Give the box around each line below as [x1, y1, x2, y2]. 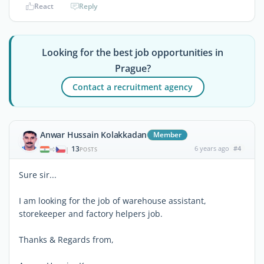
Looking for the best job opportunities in [42, 46, 224, 59]
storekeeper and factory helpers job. [19, 208, 163, 219]
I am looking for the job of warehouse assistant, [19, 195, 206, 206]
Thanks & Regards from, [19, 234, 114, 245]
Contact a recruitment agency [72, 81, 193, 93]
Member [153, 130, 182, 140]
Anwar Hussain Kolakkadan [40, 129, 147, 140]
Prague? [114, 62, 151, 75]
